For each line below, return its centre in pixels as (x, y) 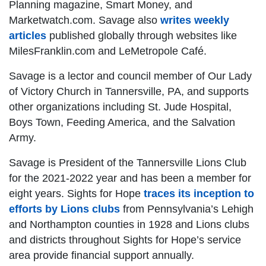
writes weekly (195, 20)
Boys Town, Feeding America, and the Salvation (122, 123)
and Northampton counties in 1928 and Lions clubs (129, 225)
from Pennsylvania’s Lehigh (187, 209)
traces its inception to (199, 194)
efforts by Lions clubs (64, 209)
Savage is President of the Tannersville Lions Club (128, 163)
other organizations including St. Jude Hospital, (120, 107)
